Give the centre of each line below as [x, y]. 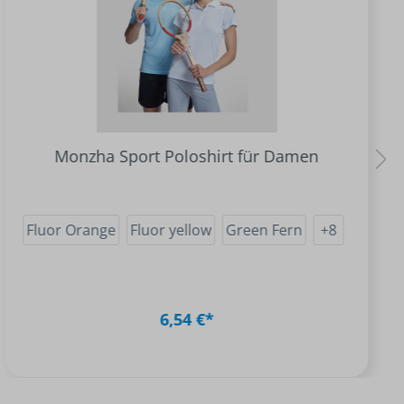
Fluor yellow [171, 230]
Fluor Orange [71, 230]
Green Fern [264, 230]
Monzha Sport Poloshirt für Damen [187, 156]
